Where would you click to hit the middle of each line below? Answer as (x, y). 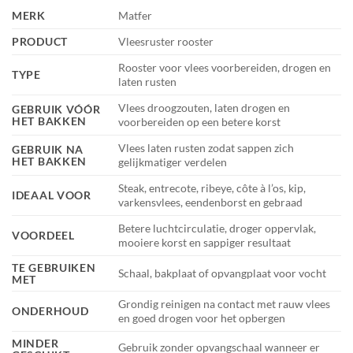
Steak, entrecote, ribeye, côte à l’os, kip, (212, 188)
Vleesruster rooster (166, 42)
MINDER (35, 344)
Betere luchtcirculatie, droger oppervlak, (217, 229)
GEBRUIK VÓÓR (56, 110)
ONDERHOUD (50, 311)
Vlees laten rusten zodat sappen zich (206, 148)
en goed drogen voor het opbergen (202, 318)
